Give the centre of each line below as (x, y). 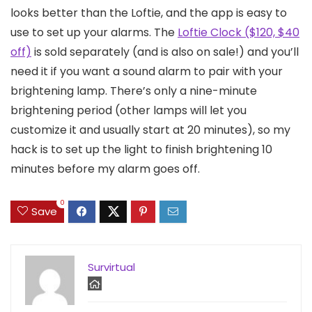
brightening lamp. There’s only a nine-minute (134, 91)
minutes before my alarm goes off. (105, 169)
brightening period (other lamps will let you (128, 110)
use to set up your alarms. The (94, 32)
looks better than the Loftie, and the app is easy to (149, 13)
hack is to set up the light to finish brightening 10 (141, 149)
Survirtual (111, 267)
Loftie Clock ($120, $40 (239, 32)
